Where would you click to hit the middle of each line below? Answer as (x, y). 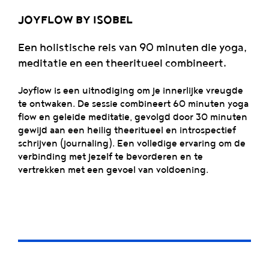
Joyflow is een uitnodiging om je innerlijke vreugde (131, 90)
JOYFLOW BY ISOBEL (75, 20)
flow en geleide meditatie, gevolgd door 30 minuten (133, 117)
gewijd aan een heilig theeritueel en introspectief (127, 130)
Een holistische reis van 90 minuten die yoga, (132, 47)
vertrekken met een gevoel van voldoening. (113, 170)
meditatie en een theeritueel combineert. (122, 63)
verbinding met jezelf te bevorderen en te (110, 156)
